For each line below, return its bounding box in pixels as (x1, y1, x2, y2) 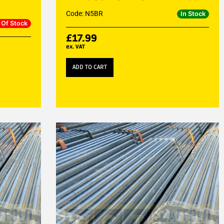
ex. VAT (65, 43, 85, 50)
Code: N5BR (65, 9, 103, 17)
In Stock (180, 9, 205, 17)
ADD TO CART (72, 63, 107, 71)
